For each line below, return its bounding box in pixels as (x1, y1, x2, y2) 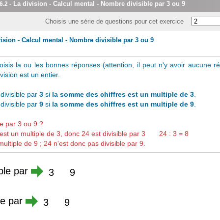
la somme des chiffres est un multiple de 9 (52, 100, 194, 108)
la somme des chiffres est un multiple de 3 (52, 90, 194, 98)
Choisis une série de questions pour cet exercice (45, 18, 190, 25)
